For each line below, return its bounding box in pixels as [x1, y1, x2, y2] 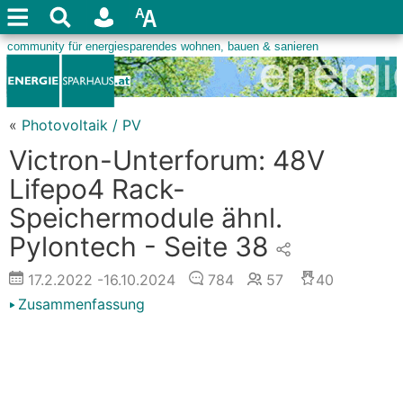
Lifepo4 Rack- [9, 173, 185, 205]
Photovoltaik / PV [22, 116, 141, 134]
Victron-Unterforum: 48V [9, 144, 325, 176]
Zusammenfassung [18, 295, 145, 313]
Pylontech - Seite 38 [9, 230, 269, 263]
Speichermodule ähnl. [9, 201, 282, 234]
